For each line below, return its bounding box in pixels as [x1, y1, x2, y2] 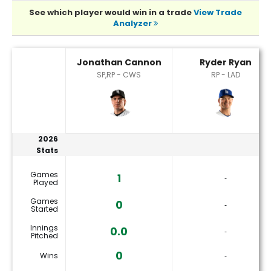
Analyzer [113, 18, 154, 30]
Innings [30, 223, 58, 233]
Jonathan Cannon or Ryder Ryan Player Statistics [11, 48, 232, 61]
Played [33, 177, 58, 188]
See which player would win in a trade [29, 7, 194, 19]
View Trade [194, 7, 242, 19]
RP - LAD [211, 70, 240, 80]
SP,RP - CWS [97, 70, 141, 80]
